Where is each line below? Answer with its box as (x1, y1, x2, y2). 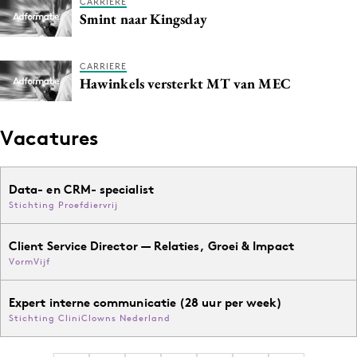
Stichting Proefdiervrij (9, 198, 118, 210)
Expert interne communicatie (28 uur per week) (9, 294, 283, 310)
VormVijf (9, 255, 50, 267)
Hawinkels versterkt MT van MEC (80, 73, 291, 92)
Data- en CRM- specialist (9, 181, 154, 197)
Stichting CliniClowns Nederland (9, 312, 171, 324)
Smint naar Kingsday (80, 9, 207, 28)
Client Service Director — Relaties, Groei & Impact (9, 237, 294, 253)
